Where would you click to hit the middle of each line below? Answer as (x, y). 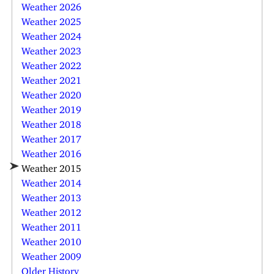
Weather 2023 (52, 49)
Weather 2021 (52, 78)
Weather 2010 (52, 239)
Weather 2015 (52, 166)
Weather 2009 (52, 254)
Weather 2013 (52, 195)
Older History (50, 269)
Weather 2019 (52, 107)
